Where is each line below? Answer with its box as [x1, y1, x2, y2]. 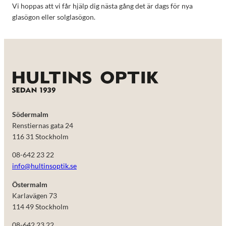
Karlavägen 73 [12, 191, 57, 200]
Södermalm [12, 110, 48, 119]
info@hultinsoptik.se [12, 161, 77, 171]
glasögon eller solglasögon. [12, 12, 95, 21]
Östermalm [12, 180, 47, 189]
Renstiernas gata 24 [12, 121, 73, 130]
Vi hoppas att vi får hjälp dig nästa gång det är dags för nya [12, 1, 193, 10]
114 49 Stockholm [12, 202, 69, 211]
